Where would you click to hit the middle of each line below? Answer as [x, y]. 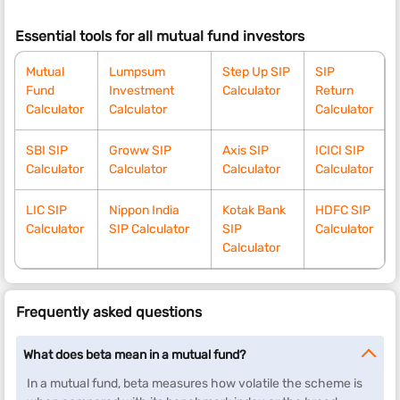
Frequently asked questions [109, 312]
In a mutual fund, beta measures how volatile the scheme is [195, 383]
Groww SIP [140, 150]
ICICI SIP [340, 150]
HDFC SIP [343, 210]
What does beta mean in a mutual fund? [134, 355]
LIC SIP [46, 210]
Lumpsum [137, 72]
